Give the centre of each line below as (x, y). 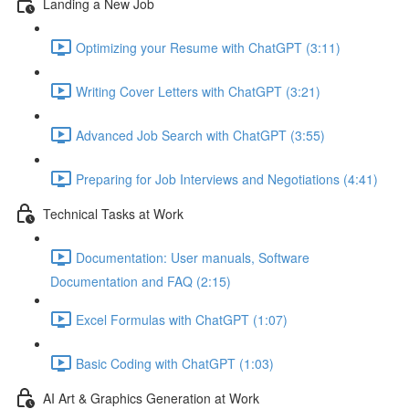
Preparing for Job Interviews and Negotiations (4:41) (227, 178)
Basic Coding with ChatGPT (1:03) (175, 363)
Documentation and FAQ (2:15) (141, 281)
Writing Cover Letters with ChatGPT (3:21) (198, 91)
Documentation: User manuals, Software (193, 257)
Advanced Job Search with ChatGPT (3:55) (200, 135)
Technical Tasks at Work (113, 213)
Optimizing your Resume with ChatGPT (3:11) (208, 47)
